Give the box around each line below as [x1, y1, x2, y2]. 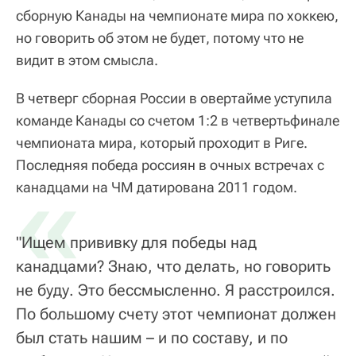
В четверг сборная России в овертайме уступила [16, 90, 332, 107]
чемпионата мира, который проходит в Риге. [16, 134, 308, 152]
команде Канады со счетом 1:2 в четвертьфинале [16, 112, 339, 130]
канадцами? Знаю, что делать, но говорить [16, 257, 331, 277]
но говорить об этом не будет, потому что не [16, 29, 304, 47]
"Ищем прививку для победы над [16, 233, 257, 253]
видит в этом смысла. [16, 52, 158, 69]
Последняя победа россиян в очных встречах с [16, 157, 324, 174]
